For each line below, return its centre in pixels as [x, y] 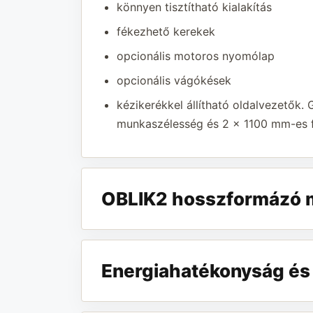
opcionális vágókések [174, 80]
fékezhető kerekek [166, 31]
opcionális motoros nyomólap [195, 56]
